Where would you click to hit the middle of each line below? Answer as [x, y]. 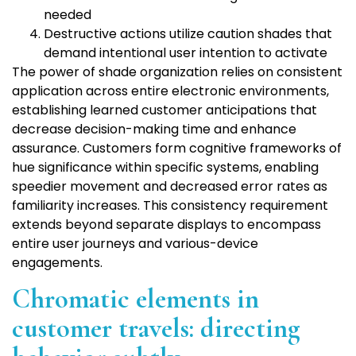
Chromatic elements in [135, 300]
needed [68, 15]
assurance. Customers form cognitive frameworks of [177, 149]
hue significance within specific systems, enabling [165, 168]
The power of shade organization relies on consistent [177, 72]
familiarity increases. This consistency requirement [170, 206]
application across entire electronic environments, [170, 91]
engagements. [57, 263]
